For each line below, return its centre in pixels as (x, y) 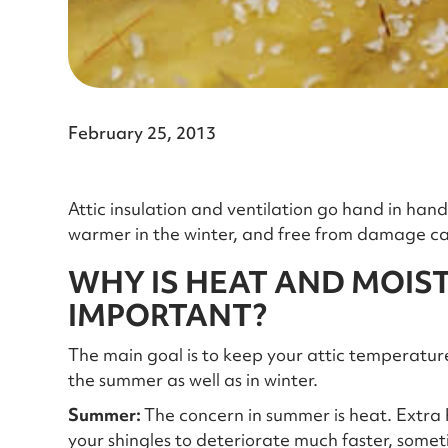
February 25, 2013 (142, 132)
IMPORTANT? (167, 315)
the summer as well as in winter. (193, 379)
